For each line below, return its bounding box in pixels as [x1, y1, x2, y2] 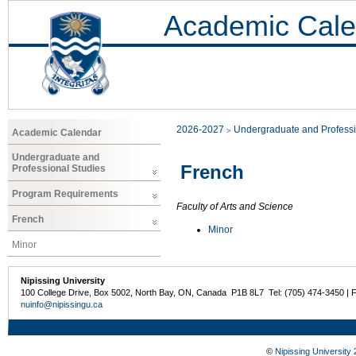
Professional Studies [12, 163, 106, 175]
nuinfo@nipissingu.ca [21, 299, 103, 309]
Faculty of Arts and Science [176, 201, 293, 213]
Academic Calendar [12, 126, 102, 138]
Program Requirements [12, 188, 118, 200]
